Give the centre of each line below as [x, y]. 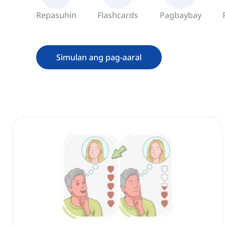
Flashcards [118, 15]
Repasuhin [56, 15]
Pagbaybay [180, 15]
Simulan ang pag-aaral [99, 58]
